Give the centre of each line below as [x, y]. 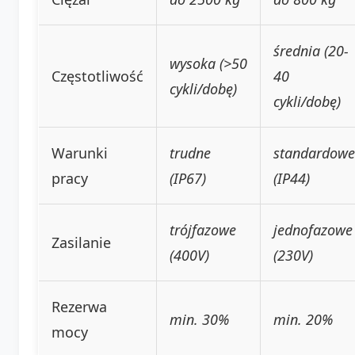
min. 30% [199, 319]
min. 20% [303, 319]
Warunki [80, 153]
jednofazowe [313, 229]
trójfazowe [203, 229]
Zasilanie [81, 242]
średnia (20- [311, 50]
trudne [190, 153]
